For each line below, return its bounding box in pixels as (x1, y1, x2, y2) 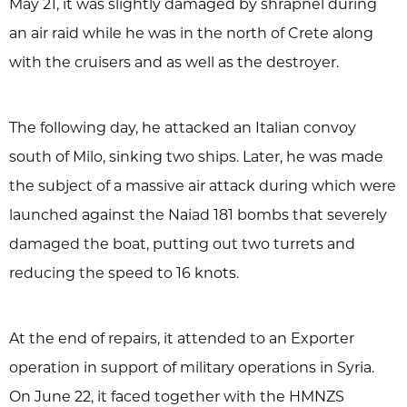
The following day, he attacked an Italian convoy (9, 119, 356, 136)
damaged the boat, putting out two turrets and (9, 235, 355, 253)
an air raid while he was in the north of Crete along (9, 25, 373, 42)
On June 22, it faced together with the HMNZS (9, 388, 344, 405)
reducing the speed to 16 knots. (9, 264, 239, 282)
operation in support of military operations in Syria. (9, 359, 374, 376)
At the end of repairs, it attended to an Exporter (9, 330, 354, 347)
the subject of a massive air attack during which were (9, 177, 396, 194)
